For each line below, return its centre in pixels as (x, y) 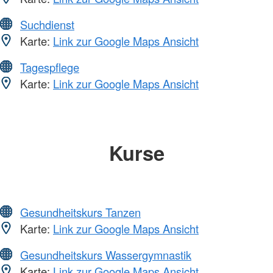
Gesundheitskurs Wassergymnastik (106, 254)
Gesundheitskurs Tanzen (80, 212)
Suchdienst (47, 25)
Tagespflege (50, 67)
